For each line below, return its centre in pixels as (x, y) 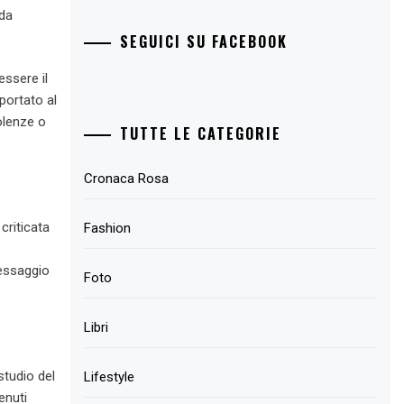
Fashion (108, 228)
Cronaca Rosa (127, 179)
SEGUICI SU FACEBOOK (204, 41)
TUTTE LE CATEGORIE (201, 133)
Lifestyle (110, 377)
